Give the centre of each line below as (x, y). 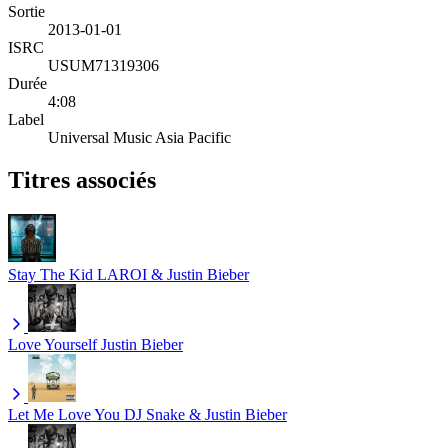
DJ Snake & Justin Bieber (205, 414)
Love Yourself (52, 344)
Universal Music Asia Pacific (139, 137)
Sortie (26, 11)
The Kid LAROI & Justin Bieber (144, 274)
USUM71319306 (103, 65)
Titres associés (82, 179)
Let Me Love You (64, 414)
